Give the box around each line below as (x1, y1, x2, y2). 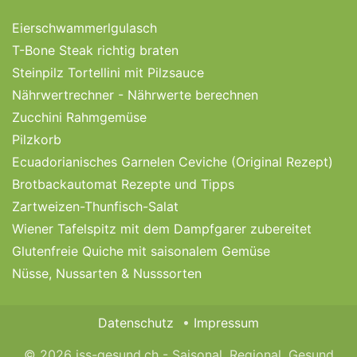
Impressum (194, 314, 260, 331)
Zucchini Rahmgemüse (12, 108, 147, 125)
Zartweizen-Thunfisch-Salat (12, 198, 178, 214)
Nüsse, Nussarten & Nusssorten (12, 265, 202, 281)
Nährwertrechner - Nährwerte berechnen (12, 86, 258, 103)
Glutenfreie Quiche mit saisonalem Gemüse (12, 242, 270, 259)
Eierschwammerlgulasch (12, 19, 157, 36)
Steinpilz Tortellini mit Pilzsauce (12, 64, 204, 80)
